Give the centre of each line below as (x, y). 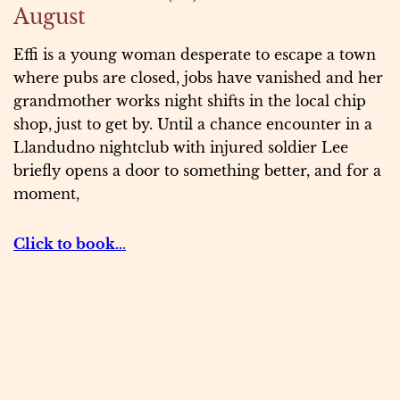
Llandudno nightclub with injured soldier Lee (181, 148)
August (50, 17)
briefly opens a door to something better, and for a (197, 171)
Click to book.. (68, 244)
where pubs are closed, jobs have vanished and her (198, 78)
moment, (46, 194)
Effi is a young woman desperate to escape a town (195, 55)
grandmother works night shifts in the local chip (190, 101)
